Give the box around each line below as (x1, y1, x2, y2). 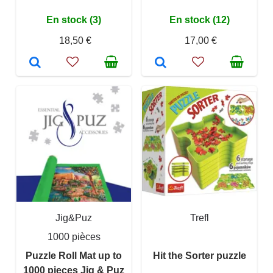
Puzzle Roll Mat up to (26, 250, 122, 261)
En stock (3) (46, 15, 101, 26)
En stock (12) (169, 15, 230, 26)
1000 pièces (47, 232, 101, 243)
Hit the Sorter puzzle (152, 250, 246, 261)
